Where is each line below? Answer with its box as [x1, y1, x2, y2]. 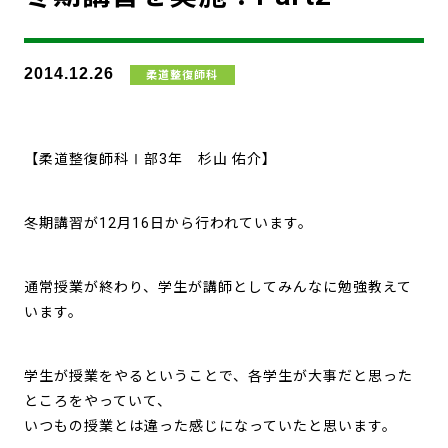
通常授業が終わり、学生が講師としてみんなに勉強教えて [23, 278, 412, 295]
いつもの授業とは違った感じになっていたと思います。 [23, 418, 397, 435]
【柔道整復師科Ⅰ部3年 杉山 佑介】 [23, 150, 277, 167]
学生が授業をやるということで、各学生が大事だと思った [23, 368, 413, 385]
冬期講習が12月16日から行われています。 [23, 214, 313, 231]
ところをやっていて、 [23, 393, 172, 410]
